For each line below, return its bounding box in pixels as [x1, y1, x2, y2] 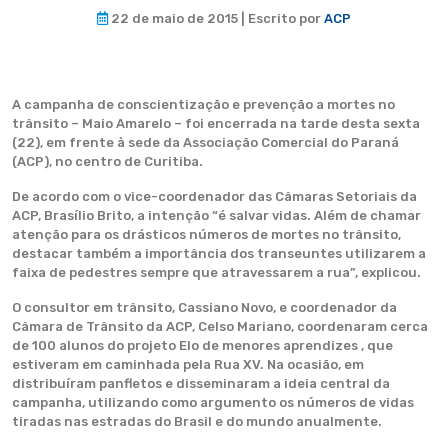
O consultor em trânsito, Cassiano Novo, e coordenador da [12, 300, 397, 315]
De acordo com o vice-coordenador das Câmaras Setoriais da [12, 189, 417, 204]
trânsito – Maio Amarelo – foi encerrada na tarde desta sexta [12, 116, 420, 131]
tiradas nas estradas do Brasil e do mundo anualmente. [12, 414, 382, 429]
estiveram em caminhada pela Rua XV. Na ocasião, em [12, 357, 364, 372]
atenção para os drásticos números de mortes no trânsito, [12, 227, 401, 242]
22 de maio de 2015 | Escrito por [108, 11, 324, 26]
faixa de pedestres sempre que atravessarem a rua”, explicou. [12, 265, 421, 280]
